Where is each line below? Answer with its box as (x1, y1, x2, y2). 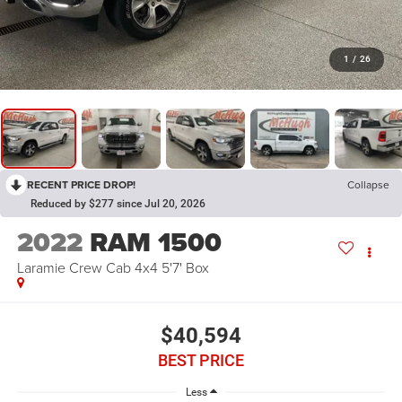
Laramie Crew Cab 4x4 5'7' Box (16, 258, 209, 278)
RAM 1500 (89, 223, 222, 263)
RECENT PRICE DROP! (27, 177, 135, 193)
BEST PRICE (158, 350, 244, 370)
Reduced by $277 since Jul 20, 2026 (31, 197, 205, 211)
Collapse (347, 177, 389, 193)
